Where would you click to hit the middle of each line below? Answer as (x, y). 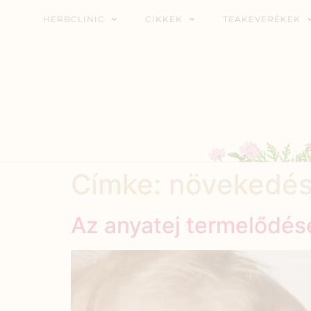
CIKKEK (164, 19)
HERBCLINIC (74, 19)
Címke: (120, 185)
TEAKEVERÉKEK (262, 19)
